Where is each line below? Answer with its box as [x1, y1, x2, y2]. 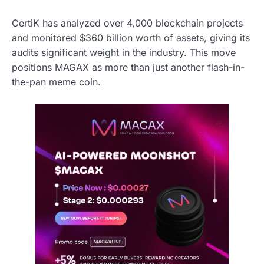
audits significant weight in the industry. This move [12, 47, 236, 59]
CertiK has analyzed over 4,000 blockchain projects [12, 17, 243, 29]
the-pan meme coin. [12, 76, 101, 88]
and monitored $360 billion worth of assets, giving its [12, 32, 250, 44]
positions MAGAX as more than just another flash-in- [12, 61, 245, 74]
